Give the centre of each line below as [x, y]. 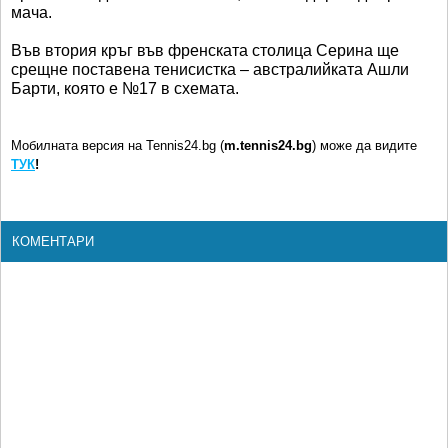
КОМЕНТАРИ [53, 242]
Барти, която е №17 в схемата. [125, 89]
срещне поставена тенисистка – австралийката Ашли [210, 70]
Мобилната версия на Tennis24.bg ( [117, 146]
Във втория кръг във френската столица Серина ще [205, 51]
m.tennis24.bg [268, 146]
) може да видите [364, 146]
